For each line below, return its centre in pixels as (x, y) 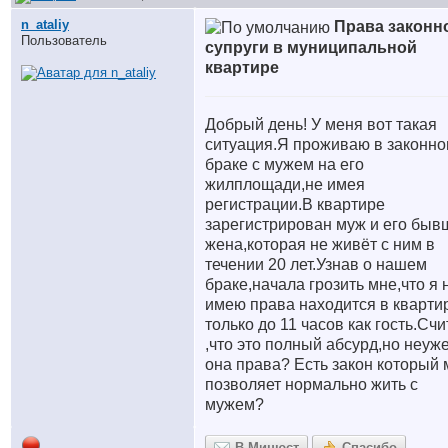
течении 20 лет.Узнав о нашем (316, 264)
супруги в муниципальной (311, 47)
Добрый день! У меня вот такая (321, 124)
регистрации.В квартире (295, 204)
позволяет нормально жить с (311, 384)
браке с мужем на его (284, 164)
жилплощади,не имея (285, 184)
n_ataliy (45, 24)
